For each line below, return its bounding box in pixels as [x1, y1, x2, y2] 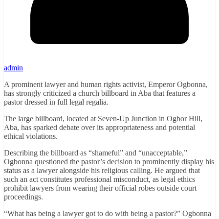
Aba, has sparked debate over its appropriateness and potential [4, 123, 195, 132]
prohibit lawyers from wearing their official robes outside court [4, 184, 197, 193]
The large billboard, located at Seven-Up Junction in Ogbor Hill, [4, 114, 202, 123]
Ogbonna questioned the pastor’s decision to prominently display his [4, 157, 214, 166]
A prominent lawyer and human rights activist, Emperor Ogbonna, [4, 80, 208, 89]
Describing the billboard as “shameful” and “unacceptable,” [4, 149, 187, 157]
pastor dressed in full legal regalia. [4, 98, 109, 107]
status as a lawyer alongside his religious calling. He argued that [4, 166, 200, 175]
